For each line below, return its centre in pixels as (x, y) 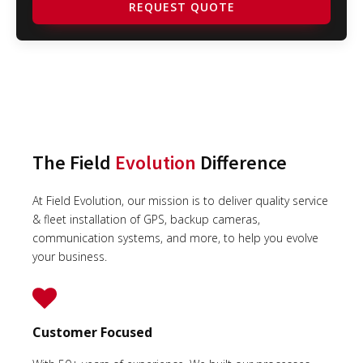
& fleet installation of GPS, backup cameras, (146, 219)
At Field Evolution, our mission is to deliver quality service (180, 200)
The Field (74, 162)
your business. (73, 256)
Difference (241, 162)
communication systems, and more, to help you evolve (175, 237)
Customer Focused (92, 332)
